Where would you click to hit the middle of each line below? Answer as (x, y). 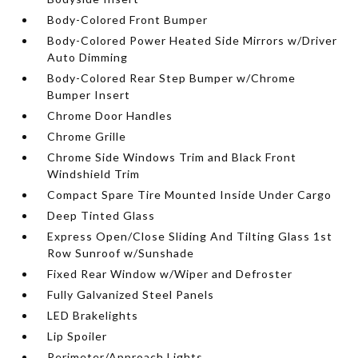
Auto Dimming (88, 57)
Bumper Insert (89, 94)
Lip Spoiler (78, 336)
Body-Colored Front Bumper (128, 19)
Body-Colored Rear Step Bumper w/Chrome (172, 78)
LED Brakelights (93, 315)
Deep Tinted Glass (101, 215)
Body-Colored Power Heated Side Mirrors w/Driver (193, 40)
